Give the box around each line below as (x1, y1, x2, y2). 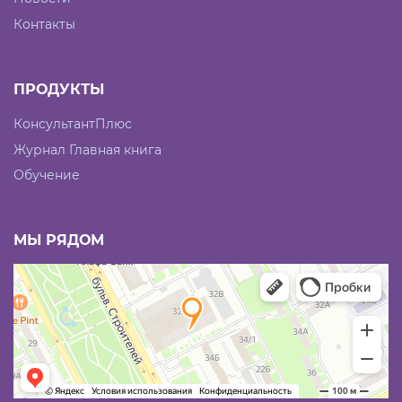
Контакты (13, 15, 75, 32)
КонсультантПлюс (13, 115, 132, 132)
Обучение (13, 167, 80, 184)
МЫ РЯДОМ (13, 232, 104, 249)
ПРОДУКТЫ (13, 80, 104, 98)
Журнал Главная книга (13, 141, 162, 158)
